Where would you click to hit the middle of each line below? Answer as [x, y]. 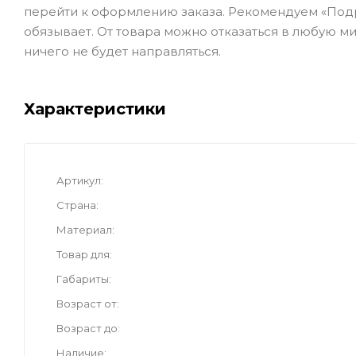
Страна [76, 205]
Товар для [83, 255]
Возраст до [87, 329]
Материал [84, 230]
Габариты [83, 279]
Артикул [79, 181]
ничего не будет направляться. [122, 52]
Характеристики [95, 109]
